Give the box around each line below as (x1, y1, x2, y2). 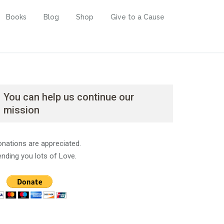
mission (3, 104, 39, 116)
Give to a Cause (110, 13, 164, 21)
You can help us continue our (3, 91, 134, 103)
